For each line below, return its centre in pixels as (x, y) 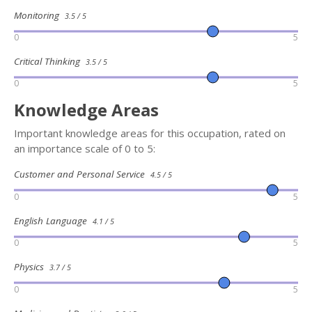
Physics (32, 267)
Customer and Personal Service (82, 174)
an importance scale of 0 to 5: (85, 149)
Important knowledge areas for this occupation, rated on (150, 133)
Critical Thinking (50, 61)
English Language (53, 220)
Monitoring (39, 15)
